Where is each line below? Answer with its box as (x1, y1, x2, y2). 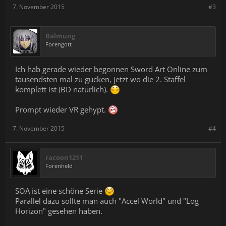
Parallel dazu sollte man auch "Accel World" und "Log (15, 196, 199, 206)
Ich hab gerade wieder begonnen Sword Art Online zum (15, 64, 207, 74)
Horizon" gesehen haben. (15, 206, 102, 216)
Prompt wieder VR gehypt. (15, 104, 108, 115)
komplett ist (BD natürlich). (15, 84, 110, 94)
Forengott (45, 40, 72, 48)
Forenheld (45, 162, 73, 169)
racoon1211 (45, 153, 83, 162)
